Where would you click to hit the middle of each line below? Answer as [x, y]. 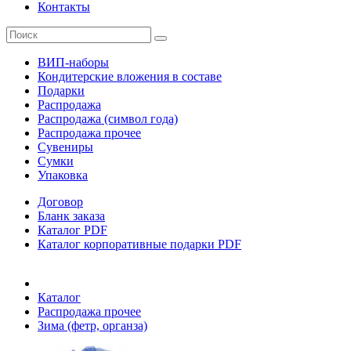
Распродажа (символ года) [108, 119]
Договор [60, 202]
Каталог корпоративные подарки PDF [139, 244]
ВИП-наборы [73, 62]
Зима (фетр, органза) [92, 326]
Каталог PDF [72, 230]
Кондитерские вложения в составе [130, 76]
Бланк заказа [71, 216]
